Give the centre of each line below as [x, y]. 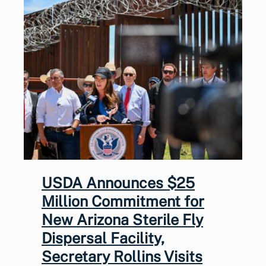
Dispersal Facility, [103, 238]
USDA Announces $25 [118, 183]
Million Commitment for [123, 201]
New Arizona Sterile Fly [122, 219]
